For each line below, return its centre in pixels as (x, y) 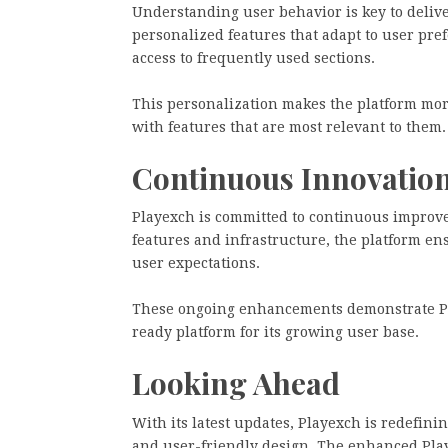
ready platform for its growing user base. (275, 332)
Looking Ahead (236, 383)
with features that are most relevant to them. (289, 126)
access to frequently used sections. (253, 57)
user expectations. (196, 263)
